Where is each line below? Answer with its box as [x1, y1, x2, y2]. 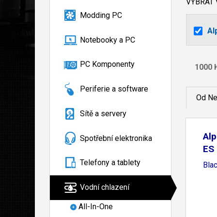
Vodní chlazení [80, 183, 129, 192]
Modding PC [80, 10, 122, 20]
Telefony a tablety [80, 158, 140, 168]
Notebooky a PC [80, 35, 135, 45]
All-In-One [78, 202, 113, 212]
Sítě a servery [80, 108, 126, 118]
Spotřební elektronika [80, 133, 152, 143]
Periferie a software [80, 84, 148, 94]
